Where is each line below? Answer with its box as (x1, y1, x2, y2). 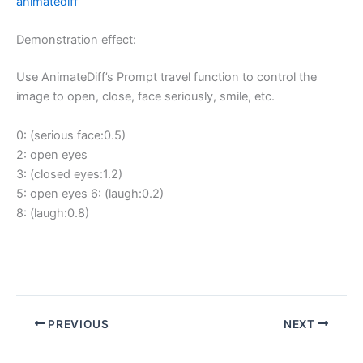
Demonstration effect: (16, 32, 136, 48)
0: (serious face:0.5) (16, 127, 126, 143)
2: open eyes (16, 147, 88, 162)
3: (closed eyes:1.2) (16, 166, 122, 181)
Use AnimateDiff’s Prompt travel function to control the (16, 70, 317, 85)
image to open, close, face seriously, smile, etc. (16, 89, 275, 105)
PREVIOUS (45, 317, 109, 331)
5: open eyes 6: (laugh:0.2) (16, 186, 164, 201)
